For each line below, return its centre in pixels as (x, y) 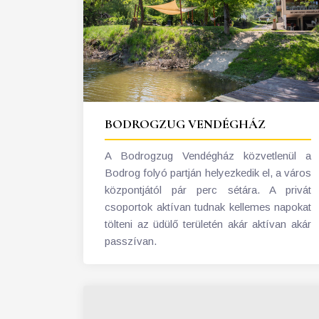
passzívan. (131, 241)
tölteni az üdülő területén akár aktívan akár (208, 224)
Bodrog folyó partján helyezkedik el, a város (208, 173)
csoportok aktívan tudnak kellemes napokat (208, 207)
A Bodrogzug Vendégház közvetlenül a (208, 156)
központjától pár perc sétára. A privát (208, 190)
